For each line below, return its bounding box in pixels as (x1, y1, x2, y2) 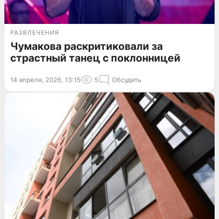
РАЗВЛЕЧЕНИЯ (10, 29, 59, 37)
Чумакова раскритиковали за (10, 40, 163, 53)
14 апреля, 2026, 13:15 (10, 76, 81, 84)
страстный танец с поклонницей (10, 52, 180, 65)
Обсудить (112, 76, 141, 84)
